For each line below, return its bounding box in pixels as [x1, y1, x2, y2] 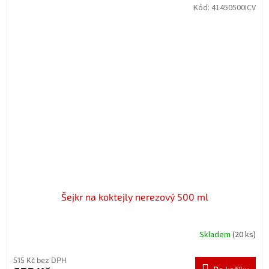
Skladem [199, 228, 232, 241]
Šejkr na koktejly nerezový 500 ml [61, 191, 208, 203]
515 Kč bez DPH [13, 255, 67, 265]
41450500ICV [211, 1, 256, 14]
